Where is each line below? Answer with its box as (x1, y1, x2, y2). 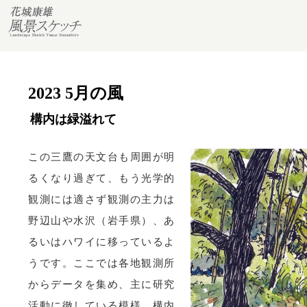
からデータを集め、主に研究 (28, 279, 175, 290)
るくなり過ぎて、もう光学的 (28, 173, 175, 184)
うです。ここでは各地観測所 (28, 258, 175, 269)
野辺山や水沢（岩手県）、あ (28, 215, 175, 226)
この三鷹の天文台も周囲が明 (28, 151, 175, 162)
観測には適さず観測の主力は (28, 194, 175, 205)
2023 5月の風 (28, 84, 123, 102)
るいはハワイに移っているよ (28, 236, 175, 247)
